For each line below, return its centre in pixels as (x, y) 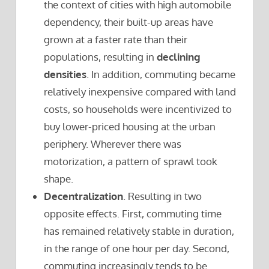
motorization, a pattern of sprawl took (131, 161)
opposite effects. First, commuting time (133, 213)
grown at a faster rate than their (116, 39)
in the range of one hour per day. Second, (137, 248)
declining (179, 56)
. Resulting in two (163, 196)
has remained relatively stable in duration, (139, 231)
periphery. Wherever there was (113, 144)
